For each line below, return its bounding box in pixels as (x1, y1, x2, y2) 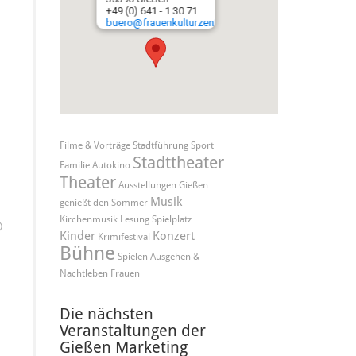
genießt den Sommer (59, 197, 148, 208)
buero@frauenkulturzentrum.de (106, 17, 250, 29)
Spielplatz (151, 214, 192, 225)
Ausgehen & (149, 251, 199, 262)
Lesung (119, 214, 149, 225)
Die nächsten (59, 304, 153, 323)
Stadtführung (132, 140, 188, 151)
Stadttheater (132, 153, 224, 172)
